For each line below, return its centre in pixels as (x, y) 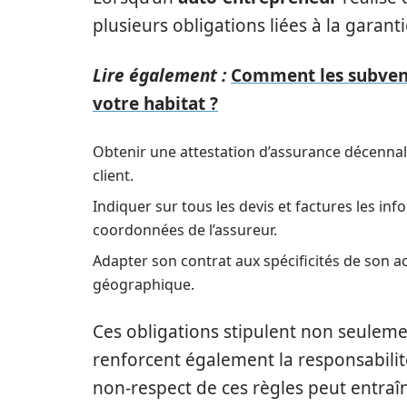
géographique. (144, 284)
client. (113, 175)
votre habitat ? (155, 104)
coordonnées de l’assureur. (185, 230)
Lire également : (159, 75)
